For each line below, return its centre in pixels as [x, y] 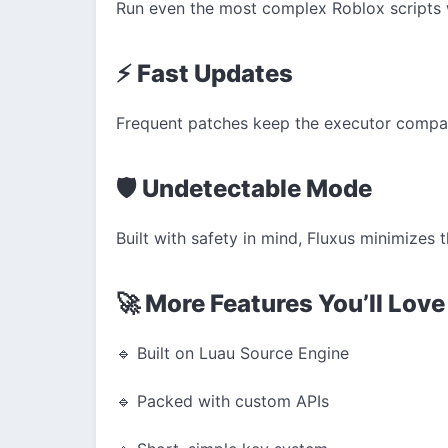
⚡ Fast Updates [204, 73]
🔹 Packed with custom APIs [222, 400]
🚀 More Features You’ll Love [280, 303]
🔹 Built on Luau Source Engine [232, 352]
